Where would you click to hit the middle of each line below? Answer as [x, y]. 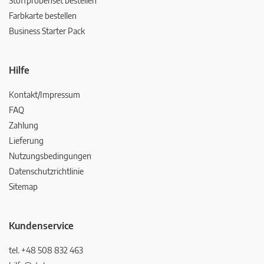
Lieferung [26, 140]
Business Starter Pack [47, 31]
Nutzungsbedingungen [50, 156]
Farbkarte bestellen [43, 15]
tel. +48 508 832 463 [46, 250]
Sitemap [23, 186]
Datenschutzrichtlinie [46, 171]
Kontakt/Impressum [44, 94]
